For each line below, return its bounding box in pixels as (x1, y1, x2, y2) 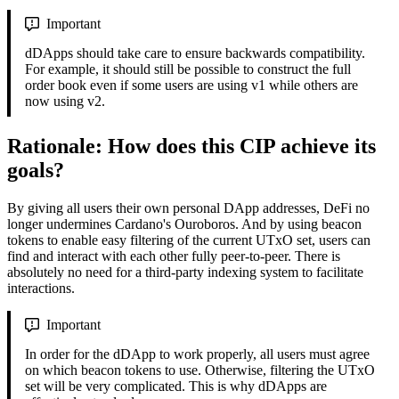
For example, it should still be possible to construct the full (25, 61, 351, 77)
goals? (7, 159, 64, 183)
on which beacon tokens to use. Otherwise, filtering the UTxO (25, 362, 375, 378)
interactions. (7, 280, 75, 296)
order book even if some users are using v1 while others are (25, 77, 358, 94)
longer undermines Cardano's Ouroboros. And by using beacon (7, 216, 362, 232)
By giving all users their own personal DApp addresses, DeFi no (7, 199, 370, 216)
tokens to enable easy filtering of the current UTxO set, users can (7, 232, 370, 248)
